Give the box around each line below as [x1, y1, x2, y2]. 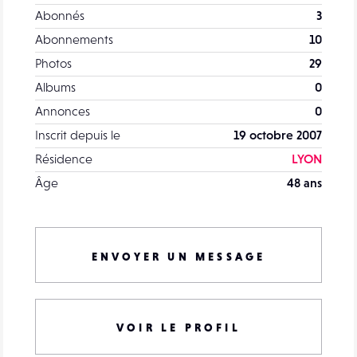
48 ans [287, 175, 322, 190]
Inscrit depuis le [35, 127, 120, 143]
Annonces [35, 104, 90, 119]
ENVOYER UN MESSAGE [91, 250, 266, 264]
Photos [35, 56, 72, 71]
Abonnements [35, 32, 113, 47]
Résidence [35, 151, 92, 167]
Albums [35, 80, 76, 95]
